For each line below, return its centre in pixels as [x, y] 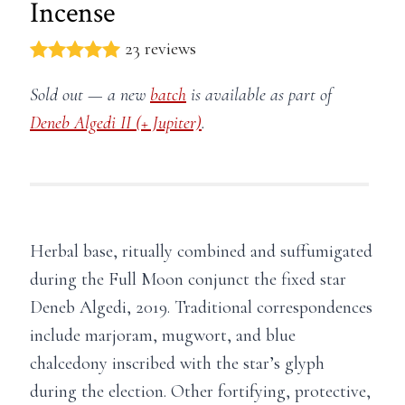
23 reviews [160, 48]
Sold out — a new [90, 94]
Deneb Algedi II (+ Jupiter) [116, 122]
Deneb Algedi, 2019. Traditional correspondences [201, 307]
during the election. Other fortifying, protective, [200, 391]
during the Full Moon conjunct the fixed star [188, 279]
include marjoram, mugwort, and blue [163, 335]
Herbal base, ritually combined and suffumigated [201, 251]
